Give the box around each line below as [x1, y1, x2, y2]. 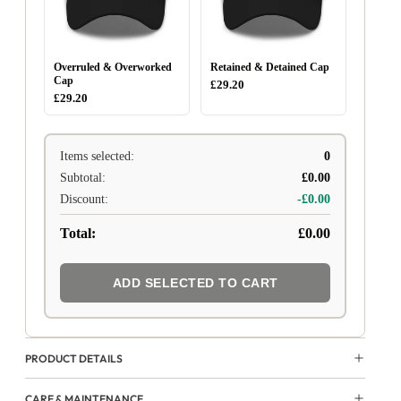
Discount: [60, 192, 108, 207]
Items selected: [60, 149, 134, 164]
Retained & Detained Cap [210, 61, 329, 74]
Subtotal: [60, 171, 106, 185]
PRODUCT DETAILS [25, 351, 123, 365]
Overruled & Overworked [54, 61, 172, 74]
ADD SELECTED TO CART [112, 276, 278, 291]
